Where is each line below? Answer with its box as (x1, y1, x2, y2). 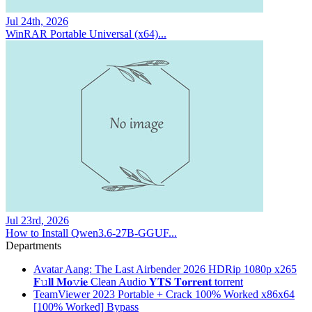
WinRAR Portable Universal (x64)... (6, 28, 166, 40)
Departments (6, 240, 61, 252)
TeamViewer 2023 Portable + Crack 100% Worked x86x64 (33, 288, 295, 301)
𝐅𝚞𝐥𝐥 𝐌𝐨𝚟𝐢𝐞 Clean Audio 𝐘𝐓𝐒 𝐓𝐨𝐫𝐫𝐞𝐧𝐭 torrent (33, 276, 243, 288)
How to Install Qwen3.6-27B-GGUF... (6, 227, 177, 240)
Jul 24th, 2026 (6, 15, 68, 28)
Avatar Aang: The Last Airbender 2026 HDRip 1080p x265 (33, 263, 297, 276)
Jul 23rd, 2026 (6, 214, 69, 227)
